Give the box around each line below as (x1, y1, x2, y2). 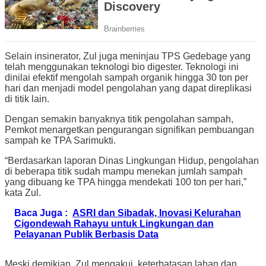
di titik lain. (5, 93, 49, 104)
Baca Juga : (14, 207, 68, 218)
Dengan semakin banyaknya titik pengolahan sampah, (5, 113, 233, 124)
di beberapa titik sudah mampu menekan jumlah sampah (5, 166, 243, 176)
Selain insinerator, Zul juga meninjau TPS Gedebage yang (5, 50, 251, 61)
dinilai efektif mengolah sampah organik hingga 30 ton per (5, 72, 248, 83)
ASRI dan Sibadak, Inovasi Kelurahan (72, 207, 241, 218)
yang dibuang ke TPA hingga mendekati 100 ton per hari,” (5, 176, 246, 187)
